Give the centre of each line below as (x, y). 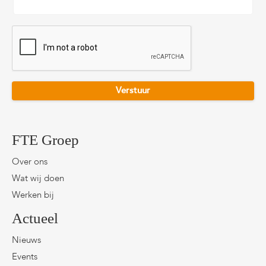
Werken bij (33, 196)
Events (25, 258)
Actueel (35, 218)
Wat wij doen (38, 179)
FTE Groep (45, 140)
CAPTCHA (34, 31)
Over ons (30, 163)
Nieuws (26, 241)
